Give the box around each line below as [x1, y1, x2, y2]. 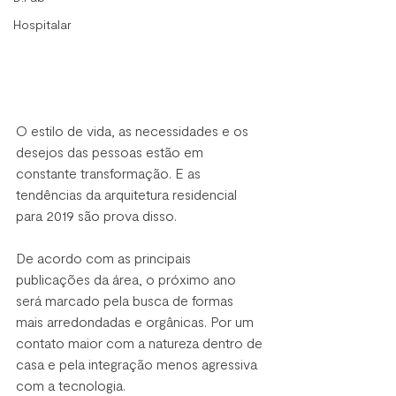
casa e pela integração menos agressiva [16, 354, 261, 372]
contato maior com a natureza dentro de [16, 333, 266, 351]
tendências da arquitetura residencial [16, 185, 240, 202]
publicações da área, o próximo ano [16, 270, 240, 287]
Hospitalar [13, 17, 72, 32]
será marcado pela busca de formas [16, 291, 237, 308]
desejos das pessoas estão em [16, 142, 207, 160]
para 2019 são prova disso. [16, 206, 180, 224]
